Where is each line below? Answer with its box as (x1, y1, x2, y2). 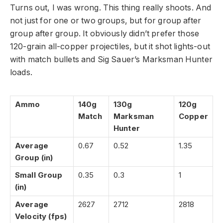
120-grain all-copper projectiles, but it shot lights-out (10, 42, 210, 52)
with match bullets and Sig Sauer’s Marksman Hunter (10, 55, 213, 65)
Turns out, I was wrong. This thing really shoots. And (10, 3, 212, 13)
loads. (10, 68, 32, 78)
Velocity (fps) (15, 212, 67, 222)
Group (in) (15, 153, 53, 163)
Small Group (15, 170, 62, 180)
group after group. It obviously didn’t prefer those (10, 29, 200, 39)
